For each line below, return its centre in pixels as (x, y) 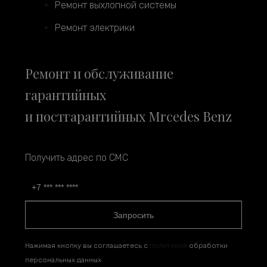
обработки (207, 246)
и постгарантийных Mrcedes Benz (128, 116)
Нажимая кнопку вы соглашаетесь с (87, 246)
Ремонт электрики (95, 27)
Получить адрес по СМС (77, 157)
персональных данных (63, 260)
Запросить (133, 215)
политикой (168, 246)
